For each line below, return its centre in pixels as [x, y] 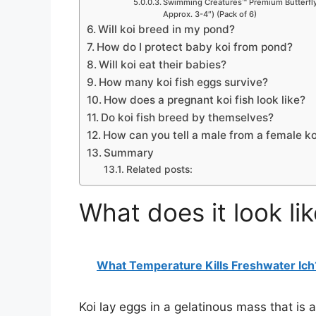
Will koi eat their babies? [163, 64]
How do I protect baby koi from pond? [195, 47]
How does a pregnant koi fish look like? [205, 99]
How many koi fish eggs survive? [184, 82]
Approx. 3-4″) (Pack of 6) [209, 14]
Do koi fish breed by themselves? [188, 117]
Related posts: [159, 169]
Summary [129, 152]
